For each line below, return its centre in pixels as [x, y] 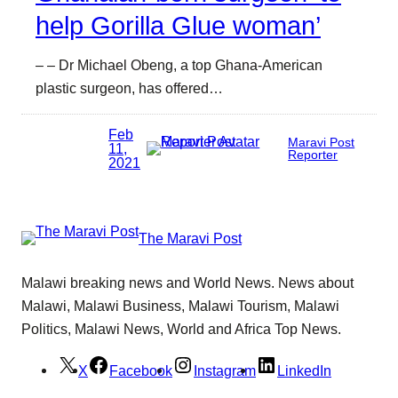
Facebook [141, 370]
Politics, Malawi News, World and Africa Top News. [181, 328]
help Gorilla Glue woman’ [178, 25]
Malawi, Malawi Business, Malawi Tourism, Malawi [180, 305]
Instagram [225, 370]
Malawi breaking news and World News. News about [187, 282]
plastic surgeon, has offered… [129, 88]
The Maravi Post [190, 238]
